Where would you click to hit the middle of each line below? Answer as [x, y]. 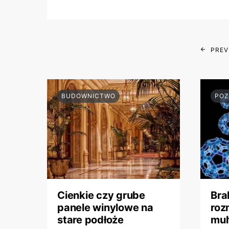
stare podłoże [90, 220]
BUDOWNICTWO [88, 96]
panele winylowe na [105, 208]
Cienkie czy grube [101, 196]
